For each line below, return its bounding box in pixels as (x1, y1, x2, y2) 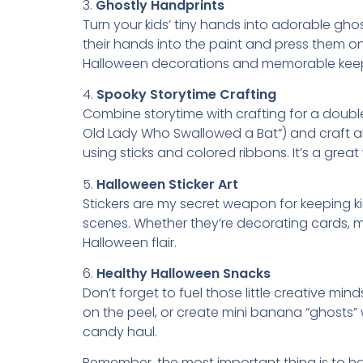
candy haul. (83, 322, 157, 341)
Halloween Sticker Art (96, 174, 238, 194)
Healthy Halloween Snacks (96, 263, 271, 283)
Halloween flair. (83, 233, 177, 252)
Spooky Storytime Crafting (96, 85, 276, 105)
